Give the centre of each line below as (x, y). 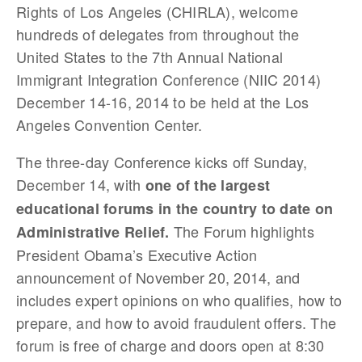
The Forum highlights (242, 231)
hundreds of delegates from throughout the (158, 34)
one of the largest (207, 185)
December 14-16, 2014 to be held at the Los (163, 102)
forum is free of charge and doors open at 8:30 (170, 345)
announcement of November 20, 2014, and (158, 277)
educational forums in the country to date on (175, 208)
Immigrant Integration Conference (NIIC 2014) (168, 79)
